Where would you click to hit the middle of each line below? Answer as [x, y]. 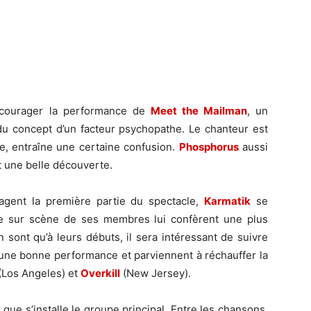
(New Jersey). [155, 273]
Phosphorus [209, 147]
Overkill [100, 273]
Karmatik [228, 201]
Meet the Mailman [199, 111]
